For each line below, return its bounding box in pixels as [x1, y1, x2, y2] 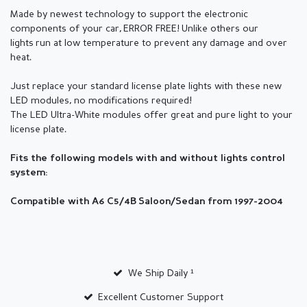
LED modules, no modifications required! [10, 96, 192, 106]
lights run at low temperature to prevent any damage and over [10, 38, 287, 49]
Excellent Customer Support [98, 293, 224, 303]
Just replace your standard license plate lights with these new [10, 82, 282, 92]
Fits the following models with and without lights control [10, 154, 285, 164]
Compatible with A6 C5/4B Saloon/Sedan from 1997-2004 [10, 197, 283, 207]
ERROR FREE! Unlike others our [123, 24, 258, 34]
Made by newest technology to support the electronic [10, 10, 248, 20]
